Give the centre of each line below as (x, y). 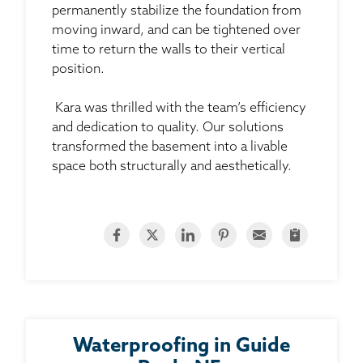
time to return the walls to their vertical (169, 50)
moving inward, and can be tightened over (176, 30)
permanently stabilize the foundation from (177, 11)
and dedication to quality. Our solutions (168, 128)
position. (78, 69)
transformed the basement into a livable (170, 147)
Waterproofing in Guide (181, 346)
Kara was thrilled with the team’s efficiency (179, 108)
